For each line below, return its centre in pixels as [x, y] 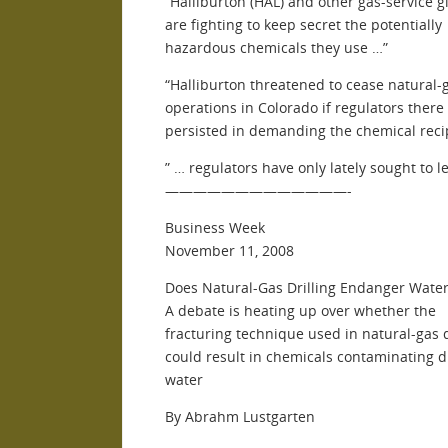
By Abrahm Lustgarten [240, 416]
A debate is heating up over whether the [300, 310]
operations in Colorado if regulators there [304, 107]
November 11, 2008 [229, 250]
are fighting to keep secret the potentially [303, 24]
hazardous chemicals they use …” [276, 47]
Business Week [215, 227]
